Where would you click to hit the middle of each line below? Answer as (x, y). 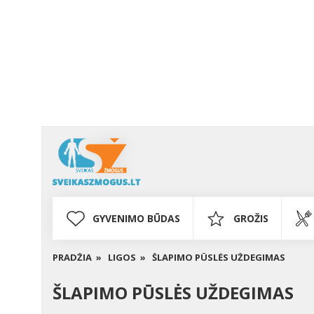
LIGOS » (127, 257)
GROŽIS (251, 218)
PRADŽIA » (77, 257)
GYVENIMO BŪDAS (136, 218)
